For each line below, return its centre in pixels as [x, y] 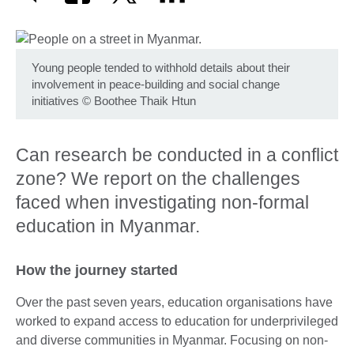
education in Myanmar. [108, 226]
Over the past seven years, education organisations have [174, 302]
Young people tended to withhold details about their [161, 67]
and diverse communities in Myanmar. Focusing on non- [172, 340]
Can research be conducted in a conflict [177, 154]
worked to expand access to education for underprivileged [177, 321]
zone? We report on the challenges [158, 178]
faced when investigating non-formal [162, 202]
